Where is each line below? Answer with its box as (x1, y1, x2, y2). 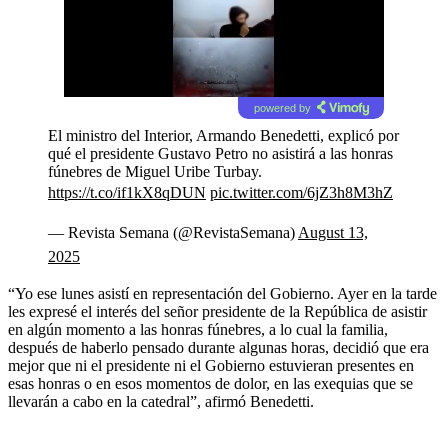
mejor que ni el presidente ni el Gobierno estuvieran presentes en (8, 356, 414, 374)
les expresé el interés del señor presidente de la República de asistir (8, 302, 427, 320)
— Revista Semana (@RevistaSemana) (48, 223, 298, 241)
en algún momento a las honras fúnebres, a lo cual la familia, (8, 320, 388, 338)
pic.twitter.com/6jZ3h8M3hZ (210, 183, 393, 201)
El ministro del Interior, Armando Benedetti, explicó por (48, 126, 399, 144)
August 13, (298, 223, 368, 241)
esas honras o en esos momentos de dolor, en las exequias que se (8, 374, 413, 392)
